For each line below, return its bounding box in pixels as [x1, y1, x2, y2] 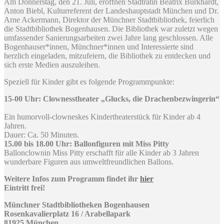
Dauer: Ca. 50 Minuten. [4, 130, 79, 139]
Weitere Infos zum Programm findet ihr [4, 174, 140, 183]
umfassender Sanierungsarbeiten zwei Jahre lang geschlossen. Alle [4, 33, 213, 42]
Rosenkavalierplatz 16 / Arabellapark [4, 209, 130, 218]
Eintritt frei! [4, 183, 45, 192]
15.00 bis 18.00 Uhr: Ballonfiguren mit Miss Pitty [4, 139, 169, 148]
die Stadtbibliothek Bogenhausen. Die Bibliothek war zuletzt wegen [4, 24, 218, 33]
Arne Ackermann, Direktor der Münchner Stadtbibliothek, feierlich [4, 15, 214, 24]
